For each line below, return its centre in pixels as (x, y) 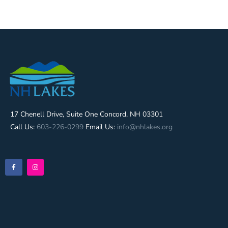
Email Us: (100, 127)
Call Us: (23, 127)
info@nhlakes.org (145, 127)
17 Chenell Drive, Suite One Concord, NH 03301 (87, 114)
